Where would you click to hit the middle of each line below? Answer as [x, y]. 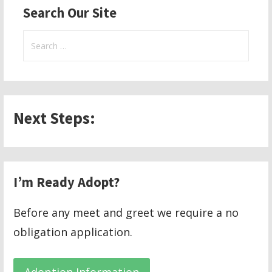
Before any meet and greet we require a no [126, 213]
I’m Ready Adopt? [67, 182]
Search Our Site [70, 13]
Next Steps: [55, 118]
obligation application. [73, 232]
